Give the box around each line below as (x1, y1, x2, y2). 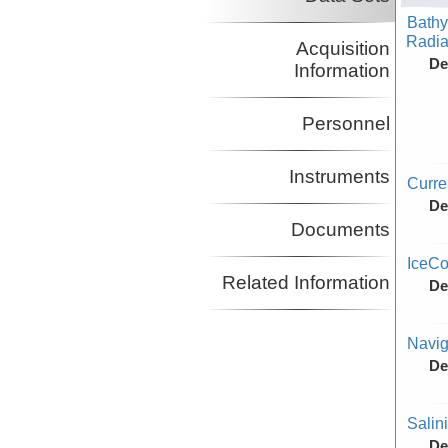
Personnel (301, 113, 390, 135)
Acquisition (295, 38, 390, 60)
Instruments (288, 166, 390, 188)
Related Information (221, 272, 390, 294)
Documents (290, 219, 390, 241)
